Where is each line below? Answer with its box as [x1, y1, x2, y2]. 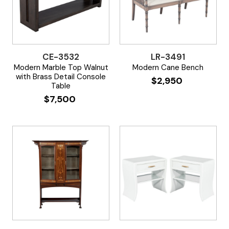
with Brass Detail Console [16, 71, 106, 82]
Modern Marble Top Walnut [13, 62, 108, 73]
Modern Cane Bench [132, 62, 204, 73]
